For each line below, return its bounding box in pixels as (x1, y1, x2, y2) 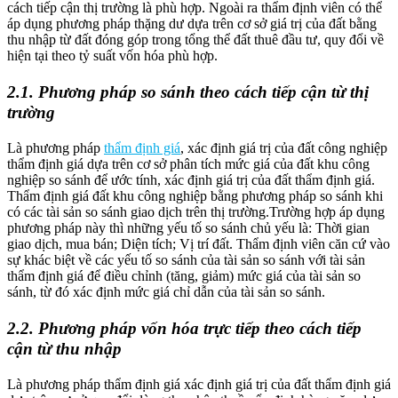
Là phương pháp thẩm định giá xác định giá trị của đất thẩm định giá (7, 376, 391, 392)
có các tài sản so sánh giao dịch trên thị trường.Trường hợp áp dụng (7, 203, 385, 219)
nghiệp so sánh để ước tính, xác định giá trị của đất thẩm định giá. (7, 171, 375, 187)
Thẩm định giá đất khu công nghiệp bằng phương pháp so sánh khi (7, 187, 383, 203)
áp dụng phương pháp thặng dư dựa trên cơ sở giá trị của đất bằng (7, 15, 377, 31)
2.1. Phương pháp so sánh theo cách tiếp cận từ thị (7, 82, 369, 101)
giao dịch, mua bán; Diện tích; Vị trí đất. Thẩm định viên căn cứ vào (7, 235, 390, 251)
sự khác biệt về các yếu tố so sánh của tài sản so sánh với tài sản (7, 251, 365, 267)
